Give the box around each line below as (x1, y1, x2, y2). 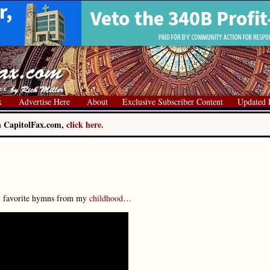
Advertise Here (19, 96, 70, 107)
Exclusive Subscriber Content (122, 96, 223, 107)
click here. (66, 118, 104, 131)
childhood (89, 192, 123, 204)
